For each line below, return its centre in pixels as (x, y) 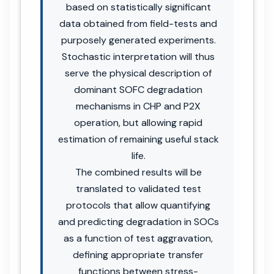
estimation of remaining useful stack (138, 139)
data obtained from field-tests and (138, 23)
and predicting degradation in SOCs (138, 221)
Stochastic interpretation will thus (138, 56)
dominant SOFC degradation (138, 89)
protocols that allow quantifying (138, 205)
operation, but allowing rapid (138, 122)
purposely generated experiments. (138, 40)
